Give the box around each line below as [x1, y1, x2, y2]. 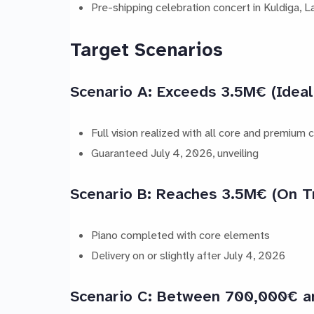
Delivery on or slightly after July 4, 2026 [90, 248, 285, 264]
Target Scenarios [70, 38, 223, 62]
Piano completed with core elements [90, 228, 270, 243]
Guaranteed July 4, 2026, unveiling [90, 146, 259, 161]
